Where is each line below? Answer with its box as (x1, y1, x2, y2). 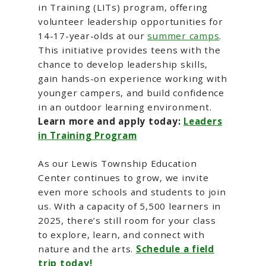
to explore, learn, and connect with (38, 228, 205, 240)
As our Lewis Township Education (38, 157, 197, 169)
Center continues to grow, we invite (38, 171, 209, 183)
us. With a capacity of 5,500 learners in (38, 199, 221, 212)
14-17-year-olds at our (38, 29, 148, 42)
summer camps (147, 29, 220, 42)
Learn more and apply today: (38, 115, 181, 127)
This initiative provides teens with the (38, 43, 221, 56)
